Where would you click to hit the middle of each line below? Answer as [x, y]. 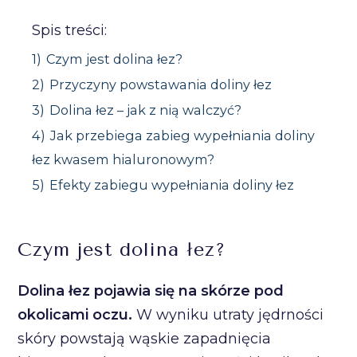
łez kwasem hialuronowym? [124, 159]
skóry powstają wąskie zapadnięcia [145, 339]
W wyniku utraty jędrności [228, 315]
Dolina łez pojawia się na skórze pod [151, 291]
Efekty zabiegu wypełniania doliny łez [172, 185]
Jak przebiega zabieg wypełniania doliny [183, 135]
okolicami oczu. [75, 315]
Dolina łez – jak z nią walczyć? [146, 110]
